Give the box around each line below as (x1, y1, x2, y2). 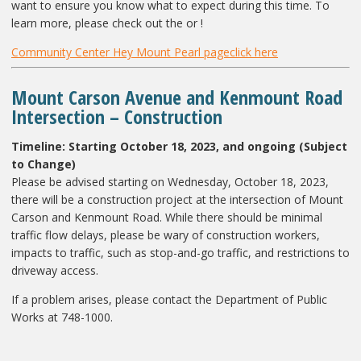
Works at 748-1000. (11, 309, 113, 325)
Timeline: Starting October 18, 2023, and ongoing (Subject (11, 138, 347, 154)
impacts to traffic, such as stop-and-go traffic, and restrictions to (11, 244, 350, 260)
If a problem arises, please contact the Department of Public (11, 291, 327, 307)
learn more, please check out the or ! (11, 15, 203, 31)
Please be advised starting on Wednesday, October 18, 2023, (11, 173, 329, 189)
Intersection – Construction (11, 102, 222, 130)
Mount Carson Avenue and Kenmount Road (11, 83, 342, 110)
